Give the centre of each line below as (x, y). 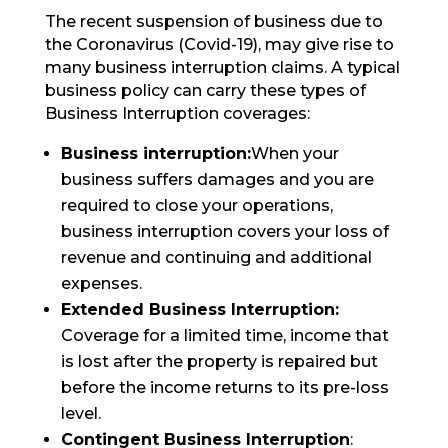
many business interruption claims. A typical (222, 68)
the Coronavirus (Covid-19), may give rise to (219, 45)
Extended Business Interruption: (199, 310)
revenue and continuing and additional (216, 258)
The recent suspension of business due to (213, 22)
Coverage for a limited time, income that (224, 336)
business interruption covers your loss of (224, 232)
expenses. (101, 284)
